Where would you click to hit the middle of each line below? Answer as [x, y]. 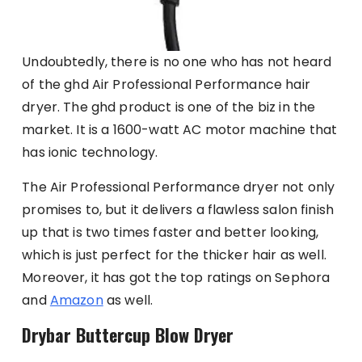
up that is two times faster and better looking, [170, 233]
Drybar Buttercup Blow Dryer [128, 335]
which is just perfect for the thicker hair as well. [174, 255]
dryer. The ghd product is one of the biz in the [169, 107]
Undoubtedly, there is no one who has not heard [177, 62]
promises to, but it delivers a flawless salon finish [178, 210]
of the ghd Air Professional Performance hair [166, 85]
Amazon [76, 301]
